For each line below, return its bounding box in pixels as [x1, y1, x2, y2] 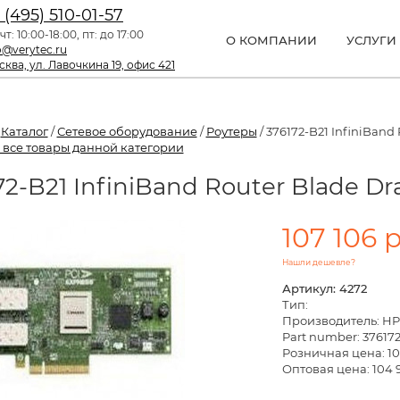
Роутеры [205, 124, 257, 138]
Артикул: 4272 [281, 280, 367, 296]
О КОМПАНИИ [226, 33, 317, 47]
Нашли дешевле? [281, 256, 355, 267]
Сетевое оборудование [56, 124, 197, 138]
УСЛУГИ [346, 33, 396, 47]
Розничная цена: [281, 345, 387, 360]
